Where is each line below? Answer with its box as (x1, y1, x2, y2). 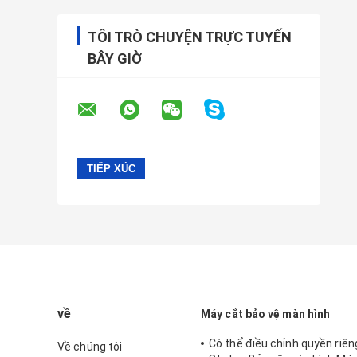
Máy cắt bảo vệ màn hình (201, 308, 331, 321)
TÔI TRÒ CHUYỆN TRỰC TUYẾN (88, 29, 292, 46)
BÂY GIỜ (88, 50, 142, 68)
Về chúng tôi (57, 340, 123, 354)
